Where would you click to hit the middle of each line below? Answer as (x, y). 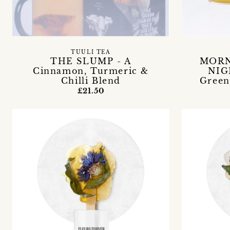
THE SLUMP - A (91, 61)
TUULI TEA (91, 52)
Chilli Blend (91, 80)
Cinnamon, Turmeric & (91, 71)
